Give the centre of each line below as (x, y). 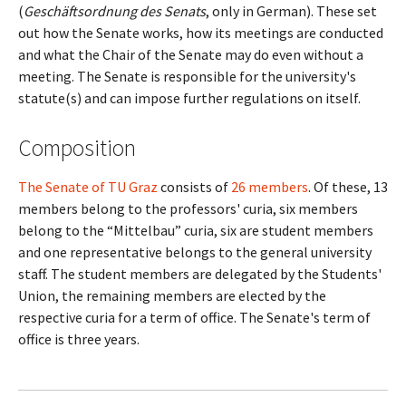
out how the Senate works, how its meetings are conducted (201, 33)
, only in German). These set (291, 11)
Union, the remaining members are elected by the (172, 295)
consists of (194, 187)
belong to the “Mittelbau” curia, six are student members (196, 230)
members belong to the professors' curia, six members (188, 208)
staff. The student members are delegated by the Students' (200, 274)
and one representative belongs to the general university (195, 252)
